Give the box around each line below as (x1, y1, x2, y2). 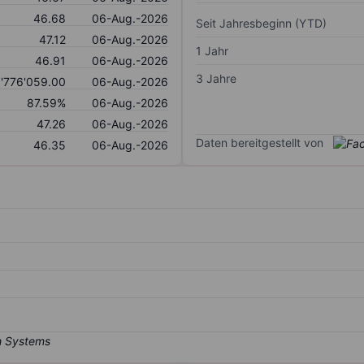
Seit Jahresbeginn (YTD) (196, 15, 327, 30)
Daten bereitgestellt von (196, 135, 323, 149)
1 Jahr (196, 43, 228, 58)
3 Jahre (196, 71, 236, 85)
